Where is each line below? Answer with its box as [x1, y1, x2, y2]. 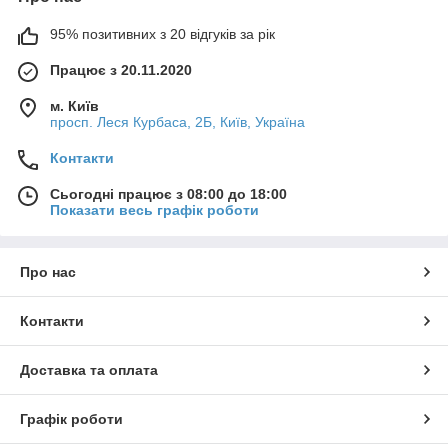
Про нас [20, 263, 76, 280]
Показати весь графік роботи [50, 201, 259, 218]
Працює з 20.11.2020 [50, 61, 192, 78]
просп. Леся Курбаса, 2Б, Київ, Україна [50, 113, 305, 130]
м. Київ [50, 97, 99, 114]
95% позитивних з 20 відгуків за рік [50, 25, 275, 42]
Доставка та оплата [20, 361, 158, 378]
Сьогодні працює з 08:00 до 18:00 [50, 185, 287, 202]
